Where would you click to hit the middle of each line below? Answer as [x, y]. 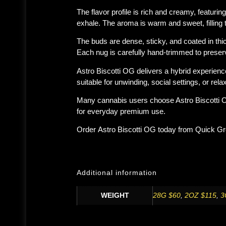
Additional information [117, 172]
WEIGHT [115, 195]
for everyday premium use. [121, 111]
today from [176, 130]
